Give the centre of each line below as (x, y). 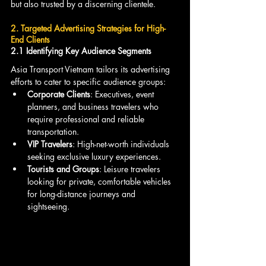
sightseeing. (48, 206)
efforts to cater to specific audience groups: (88, 81)
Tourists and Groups (63, 169)
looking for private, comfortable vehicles (100, 181)
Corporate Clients (59, 94)
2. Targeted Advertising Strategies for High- (88, 28)
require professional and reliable (87, 119)
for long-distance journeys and (83, 194)
